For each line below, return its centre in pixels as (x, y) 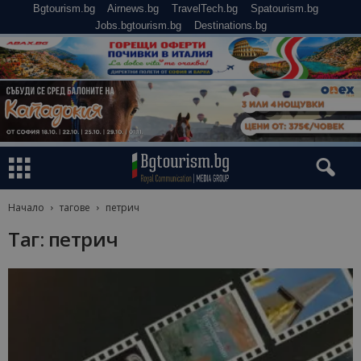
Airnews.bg (133, 8)
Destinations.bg (230, 25)
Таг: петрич (63, 239)
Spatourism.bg (284, 8)
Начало (26, 208)
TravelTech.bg (205, 8)
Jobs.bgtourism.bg (138, 25)
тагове (75, 208)
